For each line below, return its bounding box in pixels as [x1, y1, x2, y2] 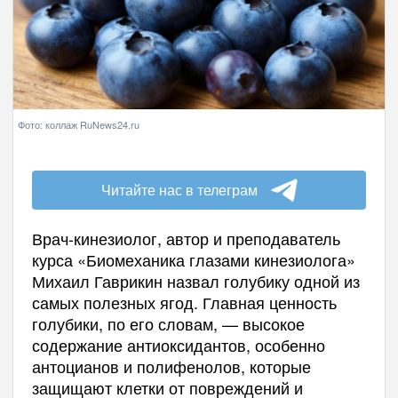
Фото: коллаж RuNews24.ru [18, 116, 139, 131]
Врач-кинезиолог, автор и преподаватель [31, 226, 340, 250]
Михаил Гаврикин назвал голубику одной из [31, 268, 360, 292]
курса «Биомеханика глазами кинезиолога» [31, 247, 355, 271]
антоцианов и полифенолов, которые [31, 354, 311, 378]
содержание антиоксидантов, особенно [31, 332, 325, 356]
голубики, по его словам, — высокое [31, 311, 305, 335]
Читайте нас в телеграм [100, 179, 258, 200]
